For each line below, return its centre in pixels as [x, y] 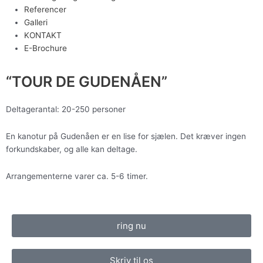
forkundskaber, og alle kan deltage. [72, 149]
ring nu [131, 225]
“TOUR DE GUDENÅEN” [87, 82]
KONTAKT [43, 35]
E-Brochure [46, 48]
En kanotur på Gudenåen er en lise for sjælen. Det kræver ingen [126, 136]
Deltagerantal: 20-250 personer [66, 109]
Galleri [36, 22]
